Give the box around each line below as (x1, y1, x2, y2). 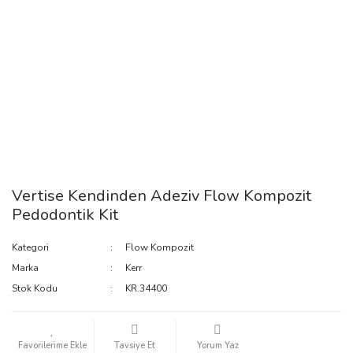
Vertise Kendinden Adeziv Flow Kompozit (12, 185, 311, 207)
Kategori (12, 241, 49, 255)
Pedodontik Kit (12, 204, 118, 226)
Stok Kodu (12, 282, 58, 295)
